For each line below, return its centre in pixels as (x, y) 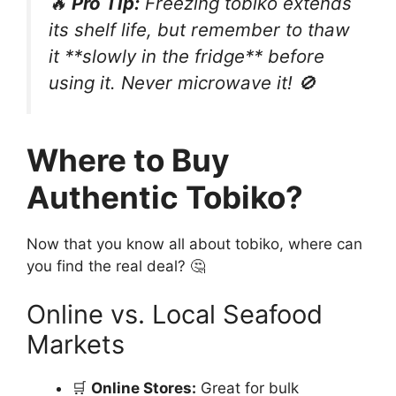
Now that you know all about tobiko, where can (194, 244)
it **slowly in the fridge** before (187, 57)
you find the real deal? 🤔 (116, 266)
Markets (76, 345)
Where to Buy (128, 160)
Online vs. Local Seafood (175, 315)
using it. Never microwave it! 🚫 (182, 83)
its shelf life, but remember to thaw (199, 30)
